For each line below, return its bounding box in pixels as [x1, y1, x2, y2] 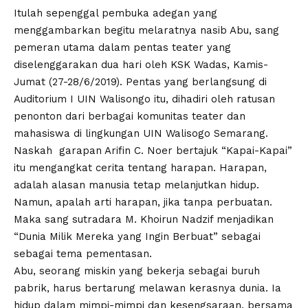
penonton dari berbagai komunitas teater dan [14, 110, 245, 123]
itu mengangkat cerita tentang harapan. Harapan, [14, 162, 267, 175]
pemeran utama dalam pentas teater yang [14, 41, 231, 54]
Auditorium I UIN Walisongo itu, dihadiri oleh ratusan [14, 93, 275, 106]
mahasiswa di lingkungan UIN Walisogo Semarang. [14, 127, 268, 140]
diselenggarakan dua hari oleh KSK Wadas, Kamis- [14, 58, 268, 71]
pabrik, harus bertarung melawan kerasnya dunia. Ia [14, 282, 281, 295]
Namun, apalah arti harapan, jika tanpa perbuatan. [14, 196, 272, 209]
